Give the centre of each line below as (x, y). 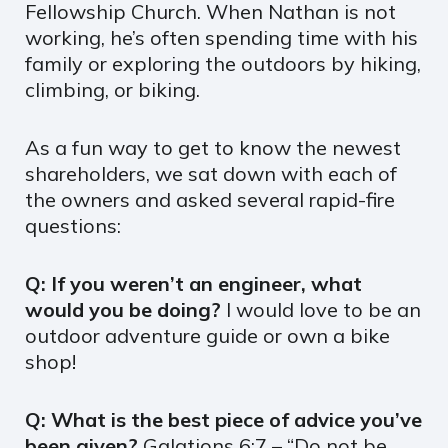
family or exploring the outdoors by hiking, (223, 63)
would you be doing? (125, 309)
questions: (73, 225)
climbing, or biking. (112, 89)
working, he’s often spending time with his (221, 37)
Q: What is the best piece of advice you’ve (223, 419)
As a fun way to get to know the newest (213, 147)
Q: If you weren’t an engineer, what (193, 283)
